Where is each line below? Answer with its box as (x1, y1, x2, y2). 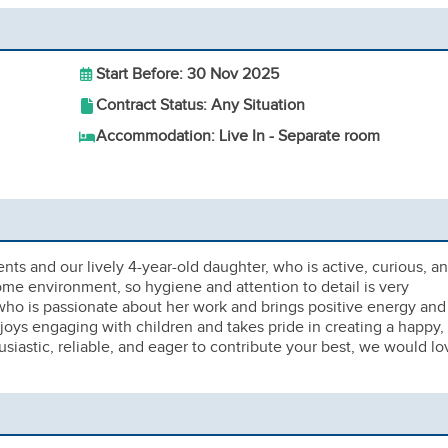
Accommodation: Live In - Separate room (96, 127, 380, 146)
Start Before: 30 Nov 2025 (96, 65, 279, 84)
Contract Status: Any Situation (96, 96, 305, 115)
